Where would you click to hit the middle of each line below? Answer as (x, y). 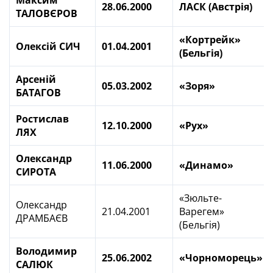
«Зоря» (197, 86)
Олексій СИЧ (48, 46)
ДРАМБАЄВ (42, 218)
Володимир (46, 251)
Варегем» (202, 211)
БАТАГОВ (38, 93)
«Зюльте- (200, 198)
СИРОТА (36, 172)
